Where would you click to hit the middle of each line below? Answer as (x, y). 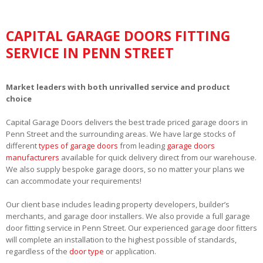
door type (87, 251)
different (22, 145)
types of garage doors (78, 145)
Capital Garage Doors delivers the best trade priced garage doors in (127, 122)
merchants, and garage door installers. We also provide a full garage (128, 216)
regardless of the (38, 251)
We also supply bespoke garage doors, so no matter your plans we (125, 169)
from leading (142, 145)
